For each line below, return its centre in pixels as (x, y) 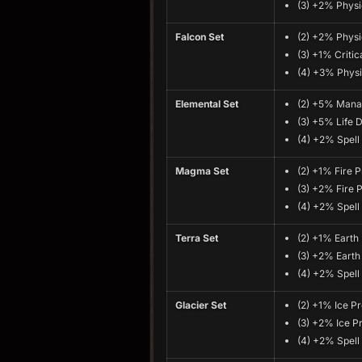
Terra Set (197, 238)
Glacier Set (201, 305)
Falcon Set (200, 37)
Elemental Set (207, 104)
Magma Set (202, 171)
